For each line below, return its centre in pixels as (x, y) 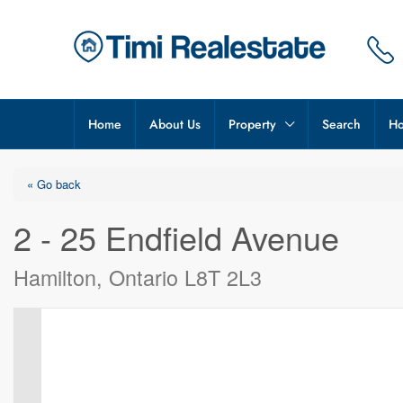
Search (341, 124)
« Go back (54, 184)
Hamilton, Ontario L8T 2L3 (138, 277)
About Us (175, 124)
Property (252, 124)
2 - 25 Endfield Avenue (176, 237)
